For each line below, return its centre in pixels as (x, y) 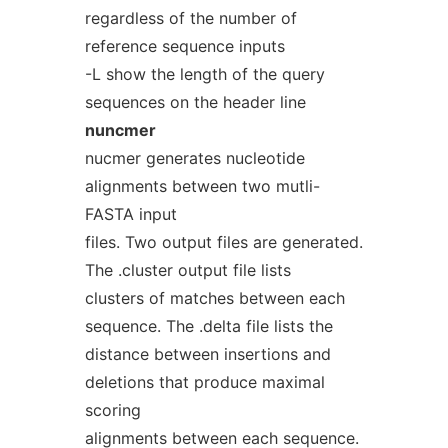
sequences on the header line (195, 102)
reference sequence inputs (184, 46)
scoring (112, 410)
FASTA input (130, 214)
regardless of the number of (190, 18)
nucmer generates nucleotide (194, 158)
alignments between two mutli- (202, 186)
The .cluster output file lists (187, 270)
